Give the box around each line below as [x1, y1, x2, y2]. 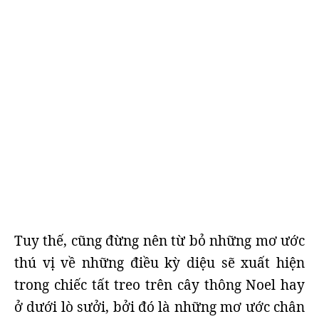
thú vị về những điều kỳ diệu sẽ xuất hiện [14, 253, 305, 272]
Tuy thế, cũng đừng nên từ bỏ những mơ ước [14, 231, 305, 250]
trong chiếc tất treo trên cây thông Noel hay [14, 276, 305, 294]
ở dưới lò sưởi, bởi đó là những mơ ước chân [14, 298, 305, 316]
